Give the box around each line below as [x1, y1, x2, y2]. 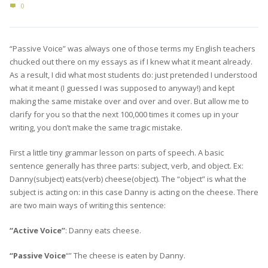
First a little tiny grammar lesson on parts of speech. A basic [10, 147, 224, 158]
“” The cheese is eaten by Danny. [66, 249, 185, 261]
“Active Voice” [10, 224, 65, 236]
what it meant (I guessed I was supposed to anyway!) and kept [10, 82, 234, 93]
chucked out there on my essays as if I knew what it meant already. [10, 56, 252, 67]
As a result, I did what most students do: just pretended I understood [10, 69, 257, 80]
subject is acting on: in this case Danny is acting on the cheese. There [10, 186, 258, 197]
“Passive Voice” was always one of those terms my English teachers [10, 42, 255, 54]
